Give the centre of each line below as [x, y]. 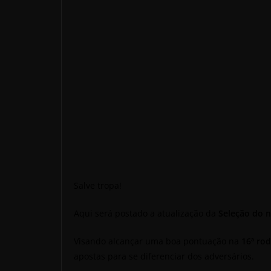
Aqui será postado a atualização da [146, 213]
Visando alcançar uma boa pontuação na [158, 241]
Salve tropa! [98, 185]
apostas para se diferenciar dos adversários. [164, 256]
